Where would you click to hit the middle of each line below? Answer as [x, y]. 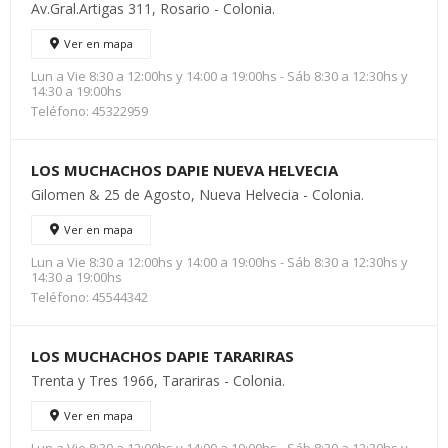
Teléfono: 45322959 [89, 111]
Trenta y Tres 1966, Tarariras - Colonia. [158, 380]
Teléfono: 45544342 [89, 297]
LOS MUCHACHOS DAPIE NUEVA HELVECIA [184, 170]
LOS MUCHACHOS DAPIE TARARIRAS [162, 356]
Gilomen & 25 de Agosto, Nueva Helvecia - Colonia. [197, 194]
